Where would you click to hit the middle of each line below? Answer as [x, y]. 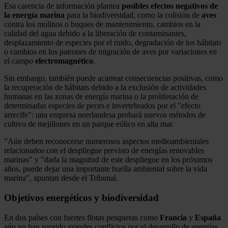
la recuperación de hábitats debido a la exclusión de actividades [105, 88]
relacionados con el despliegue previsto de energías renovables [104, 151]
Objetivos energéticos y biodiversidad [81, 197]
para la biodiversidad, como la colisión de [133, 15]
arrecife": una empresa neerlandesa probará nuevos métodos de [105, 115]
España [208, 217]
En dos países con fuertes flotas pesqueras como [82, 217]
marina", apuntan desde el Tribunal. [61, 178]
